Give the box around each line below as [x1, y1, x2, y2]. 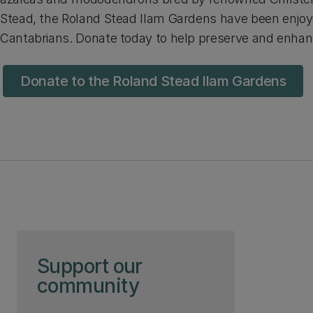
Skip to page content [38, 238, 124, 248]
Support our [37, 254, 143, 278]
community [37, 274, 139, 298]
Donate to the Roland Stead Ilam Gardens [20, 73, 286, 89]
